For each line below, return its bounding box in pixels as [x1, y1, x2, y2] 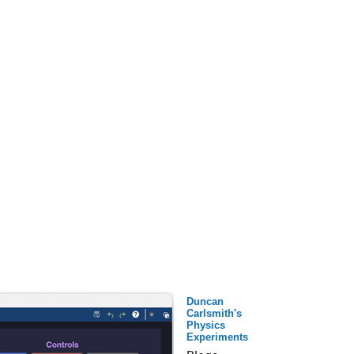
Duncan [186, 295, 224, 307]
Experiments [186, 330, 248, 343]
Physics [186, 318, 225, 331]
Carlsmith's [186, 307, 242, 319]
